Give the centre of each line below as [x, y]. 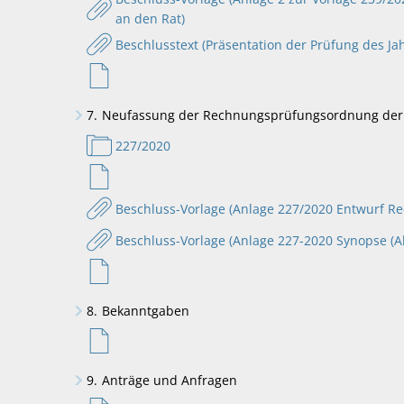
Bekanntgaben [145, 311]
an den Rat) [150, 18]
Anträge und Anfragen [169, 380]
